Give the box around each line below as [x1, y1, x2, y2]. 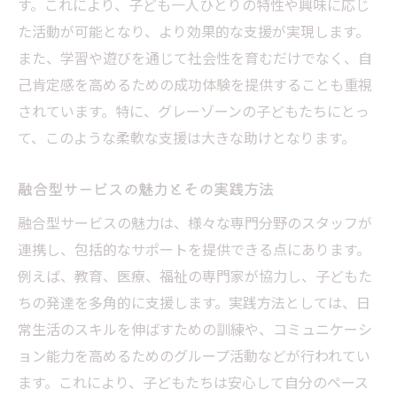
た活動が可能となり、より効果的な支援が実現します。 [18, 19, 370, 42]
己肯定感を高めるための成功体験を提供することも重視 [18, 73, 372, 95]
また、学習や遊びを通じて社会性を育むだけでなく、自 [18, 46, 372, 68]
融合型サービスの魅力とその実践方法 [18, 176, 274, 199]
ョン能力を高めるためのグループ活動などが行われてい [18, 344, 370, 366]
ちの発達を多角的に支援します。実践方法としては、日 [18, 291, 370, 313]
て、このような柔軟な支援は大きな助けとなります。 [18, 126, 355, 148]
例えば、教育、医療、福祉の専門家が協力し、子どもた [18, 264, 372, 286]
